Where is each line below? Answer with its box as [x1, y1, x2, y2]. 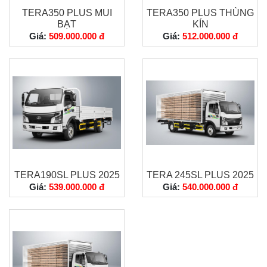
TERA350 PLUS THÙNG [147, 8, 254, 18]
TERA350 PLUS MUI [21, 8, 112, 18]
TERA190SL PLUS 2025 [14, 170, 120, 180]
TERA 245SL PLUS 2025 [147, 170, 254, 180]
